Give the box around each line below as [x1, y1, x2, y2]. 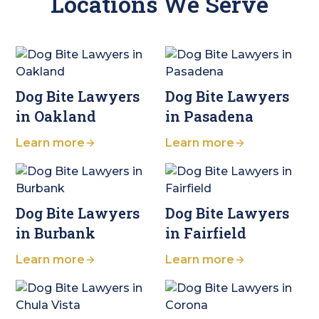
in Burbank [16, 224, 96, 243]
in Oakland [16, 107, 97, 126]
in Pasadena [164, 107, 253, 126]
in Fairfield [164, 224, 246, 243]
